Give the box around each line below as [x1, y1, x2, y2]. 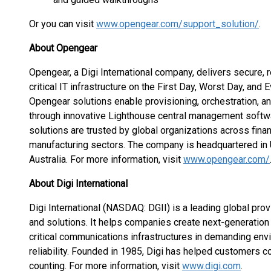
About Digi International [29, 178, 128, 189]
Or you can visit [29, 18, 96, 30]
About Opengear [29, 42, 97, 54]
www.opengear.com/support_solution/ [96, 18, 259, 30]
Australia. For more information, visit [29, 154, 183, 165]
